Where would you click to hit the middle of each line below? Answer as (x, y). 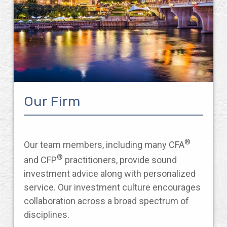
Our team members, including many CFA (104, 145)
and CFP (40, 160)
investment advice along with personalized (110, 174)
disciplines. (47, 215)
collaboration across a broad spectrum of (106, 201)
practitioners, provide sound (120, 160)
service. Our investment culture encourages (112, 187)
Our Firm (52, 101)
